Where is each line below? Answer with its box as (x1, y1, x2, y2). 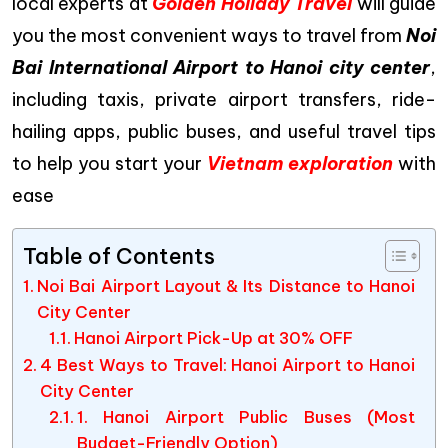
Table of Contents (23, 241, 215, 270)
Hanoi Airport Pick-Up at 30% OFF (73, 328, 353, 348)
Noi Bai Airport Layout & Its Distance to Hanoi (37, 276, 415, 296)
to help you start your (12, 152, 207, 175)
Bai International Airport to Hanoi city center (12, 56, 430, 79)
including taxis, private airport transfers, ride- (12, 88, 436, 111)
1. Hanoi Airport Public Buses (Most (76, 407, 415, 427)
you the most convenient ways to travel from (12, 24, 406, 47)
